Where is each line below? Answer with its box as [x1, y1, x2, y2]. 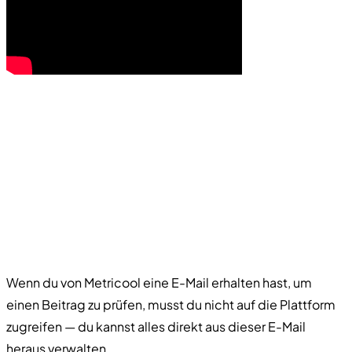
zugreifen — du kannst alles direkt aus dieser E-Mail [6, 317, 306, 335]
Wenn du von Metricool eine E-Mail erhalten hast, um [6, 273, 312, 291]
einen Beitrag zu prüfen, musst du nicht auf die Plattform [6, 295, 335, 313]
